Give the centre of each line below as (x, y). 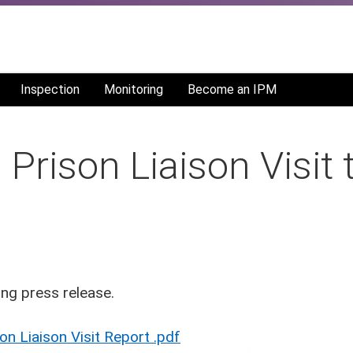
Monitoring (134, 89)
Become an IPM (232, 89)
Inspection (50, 89)
